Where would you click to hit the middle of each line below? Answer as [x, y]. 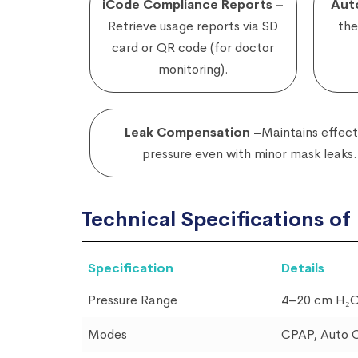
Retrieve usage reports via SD [193, 26]
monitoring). [193, 70]
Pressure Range [133, 300]
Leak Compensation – [193, 133]
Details [303, 268]
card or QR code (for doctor [193, 48]
